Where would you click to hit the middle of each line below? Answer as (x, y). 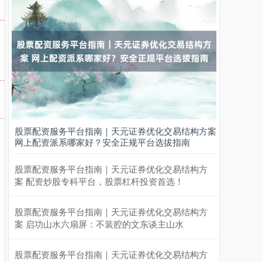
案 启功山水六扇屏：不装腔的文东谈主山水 (99, 224)
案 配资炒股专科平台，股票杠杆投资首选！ (99, 181)
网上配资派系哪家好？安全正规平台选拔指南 (102, 142)
